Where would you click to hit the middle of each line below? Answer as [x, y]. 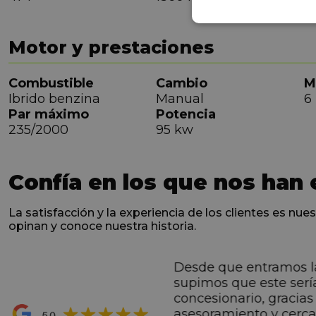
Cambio [182, 84]
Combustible [51, 84]
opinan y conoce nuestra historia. [102, 226]
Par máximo [49, 115]
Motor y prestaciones [111, 48]
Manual [180, 99]
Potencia [186, 115]
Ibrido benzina [54, 99]
